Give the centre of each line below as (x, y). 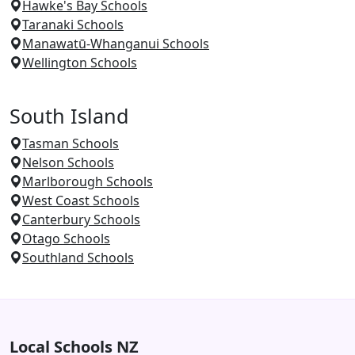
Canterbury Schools (81, 219)
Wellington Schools (80, 62)
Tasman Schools (71, 143)
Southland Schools (78, 257)
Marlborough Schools (88, 181)
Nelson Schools (68, 162)
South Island (69, 115)
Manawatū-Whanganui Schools (116, 43)
